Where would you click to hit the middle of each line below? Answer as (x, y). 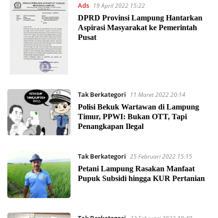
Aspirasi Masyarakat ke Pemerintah (137, 27)
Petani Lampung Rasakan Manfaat (136, 168)
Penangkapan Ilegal (110, 126)
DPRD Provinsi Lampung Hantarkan (140, 18)
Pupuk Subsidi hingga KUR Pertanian (141, 178)
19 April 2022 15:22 (119, 5)
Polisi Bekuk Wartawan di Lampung (138, 107)
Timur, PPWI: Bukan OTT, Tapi (132, 116)
